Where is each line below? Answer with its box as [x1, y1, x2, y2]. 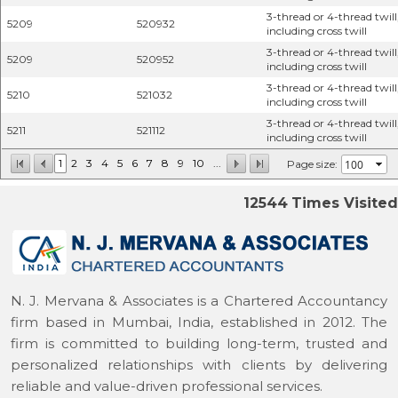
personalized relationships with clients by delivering [11, 356, 387, 373]
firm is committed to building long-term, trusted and [11, 335, 387, 352]
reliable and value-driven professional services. [11, 378, 322, 394]
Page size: [287, 156, 338, 171]
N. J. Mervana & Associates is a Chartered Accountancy [11, 292, 387, 309]
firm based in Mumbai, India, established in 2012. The [11, 314, 387, 330]
